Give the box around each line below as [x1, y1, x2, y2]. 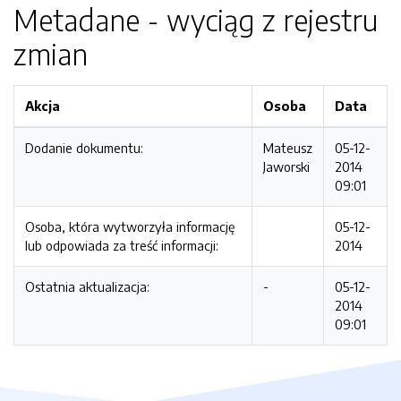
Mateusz [263, 140, 312, 156]
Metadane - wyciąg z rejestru [13, 2, 378, 38]
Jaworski [263, 158, 310, 175]
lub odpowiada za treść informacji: [25, 237, 218, 253]
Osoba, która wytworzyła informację [25, 218, 235, 235]
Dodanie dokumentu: [25, 140, 143, 156]
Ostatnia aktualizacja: [25, 278, 149, 294]
